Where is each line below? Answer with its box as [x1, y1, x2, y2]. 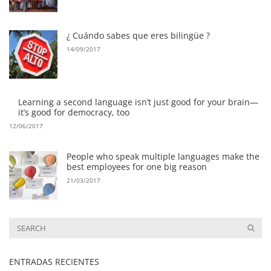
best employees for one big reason [67, 161, 207, 173]
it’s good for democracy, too [18, 106, 129, 119]
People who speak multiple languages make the [67, 151, 260, 163]
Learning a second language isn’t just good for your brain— [18, 96, 258, 108]
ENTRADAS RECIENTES [9, 256, 99, 268]
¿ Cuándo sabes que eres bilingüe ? [67, 30, 210, 42]
